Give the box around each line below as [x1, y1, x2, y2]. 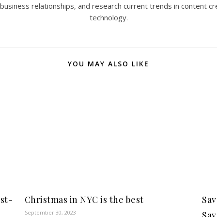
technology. [89, 13, 128, 23]
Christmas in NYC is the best [24, 194, 144, 206]
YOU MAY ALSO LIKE [68, 59, 149, 69]
